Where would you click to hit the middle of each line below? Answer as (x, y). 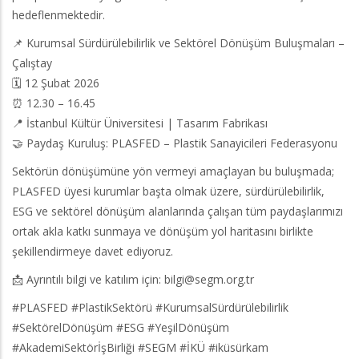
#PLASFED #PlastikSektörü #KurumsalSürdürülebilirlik (150, 307)
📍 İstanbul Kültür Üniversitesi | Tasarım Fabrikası (140, 123)
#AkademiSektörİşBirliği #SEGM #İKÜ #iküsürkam (140, 347)
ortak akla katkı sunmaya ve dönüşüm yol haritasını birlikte (163, 231)
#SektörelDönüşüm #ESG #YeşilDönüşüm (121, 327)
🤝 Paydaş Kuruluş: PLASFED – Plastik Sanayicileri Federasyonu (175, 143)
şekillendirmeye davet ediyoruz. (93, 251)
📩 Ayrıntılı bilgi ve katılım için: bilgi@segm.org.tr (133, 279)
